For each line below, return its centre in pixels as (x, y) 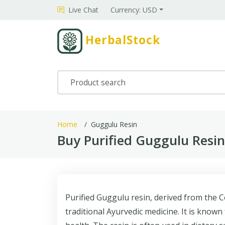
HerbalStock (123, 40)
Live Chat (83, 10)
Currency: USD (134, 10)
